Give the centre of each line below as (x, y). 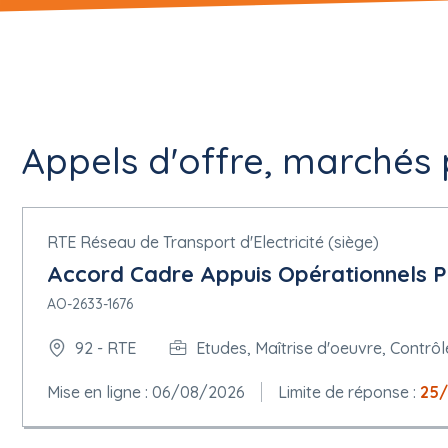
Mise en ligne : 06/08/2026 (146, 392)
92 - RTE (105, 347)
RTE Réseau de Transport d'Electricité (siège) (213, 242)
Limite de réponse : (349, 392)
